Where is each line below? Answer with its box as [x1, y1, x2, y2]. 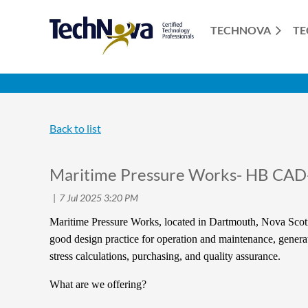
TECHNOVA [210, 23, 271, 36]
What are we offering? [49, 278, 146, 290]
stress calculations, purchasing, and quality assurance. [49, 250, 280, 262]
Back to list [49, 122, 101, 135]
